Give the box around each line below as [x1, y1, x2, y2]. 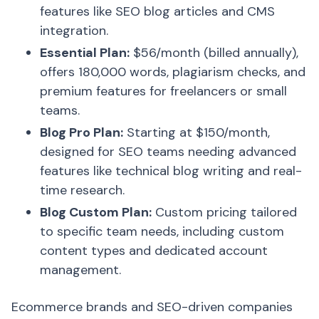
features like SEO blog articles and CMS [40, 3, 275, 20]
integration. [40, 22, 108, 39]
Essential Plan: [40, 44, 130, 61]
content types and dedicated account [40, 242, 268, 259]
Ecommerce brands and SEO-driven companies [11, 298, 293, 315]
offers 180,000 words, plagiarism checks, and [40, 63, 305, 80]
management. [40, 261, 121, 278]
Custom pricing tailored [152, 204, 297, 221]
